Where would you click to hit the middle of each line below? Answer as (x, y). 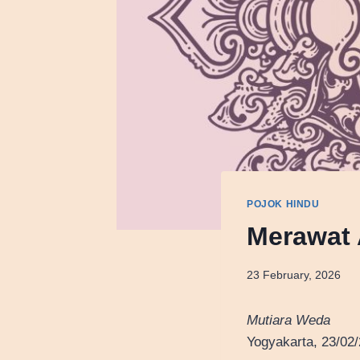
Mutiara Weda (288, 320)
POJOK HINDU (283, 205)
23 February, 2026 (294, 275)
